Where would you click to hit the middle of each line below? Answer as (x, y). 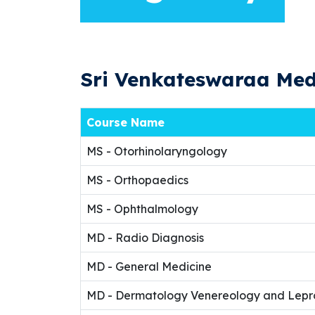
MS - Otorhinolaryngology (157, 151)
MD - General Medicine (149, 266)
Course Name (126, 122)
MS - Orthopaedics (137, 180)
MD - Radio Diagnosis (145, 238)
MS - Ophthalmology (142, 209)
